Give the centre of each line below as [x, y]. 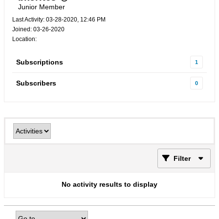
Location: [24, 39]
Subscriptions [40, 62]
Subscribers [36, 83]
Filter [182, 158]
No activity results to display [109, 184]
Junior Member [42, 7]
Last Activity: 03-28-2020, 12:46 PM [59, 20]
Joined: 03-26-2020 [38, 29]
